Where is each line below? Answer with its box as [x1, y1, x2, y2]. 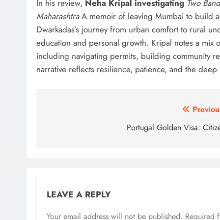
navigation [46, 120, 104, 138]
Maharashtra [36, 10, 79, 23]
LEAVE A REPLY [47, 188, 111, 201]
